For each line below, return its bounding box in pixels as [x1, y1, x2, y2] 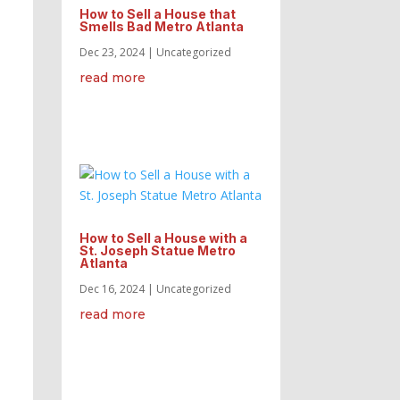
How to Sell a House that [79, 5, 236, 21]
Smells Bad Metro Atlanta [79, 18, 244, 34]
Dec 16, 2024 [79, 280, 145, 296]
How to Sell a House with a [79, 229, 247, 246]
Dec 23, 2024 [79, 44, 145, 60]
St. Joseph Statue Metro [79, 242, 236, 258]
